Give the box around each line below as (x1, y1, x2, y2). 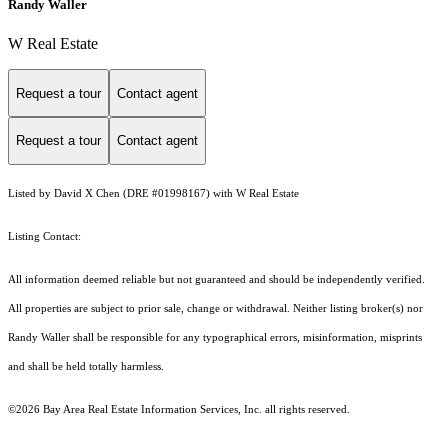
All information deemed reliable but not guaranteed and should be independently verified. (8, 273, 425, 285)
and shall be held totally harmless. (8, 360, 167, 372)
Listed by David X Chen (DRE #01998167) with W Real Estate (8, 187, 299, 199)
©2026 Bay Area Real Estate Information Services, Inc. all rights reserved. (8, 403, 350, 415)
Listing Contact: (8, 230, 87, 242)
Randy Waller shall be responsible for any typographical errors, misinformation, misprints (8, 331, 422, 343)
